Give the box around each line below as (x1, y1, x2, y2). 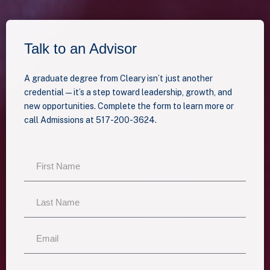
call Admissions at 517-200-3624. (24, 115, 157, 125)
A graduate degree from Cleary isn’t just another (24, 74, 213, 84)
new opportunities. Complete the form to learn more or (24, 101, 234, 111)
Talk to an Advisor (24, 40, 137, 57)
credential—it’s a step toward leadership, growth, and (24, 87, 232, 98)
